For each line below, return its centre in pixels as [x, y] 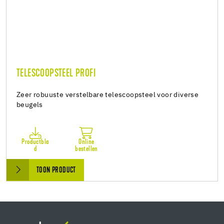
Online [86, 142]
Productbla [35, 142]
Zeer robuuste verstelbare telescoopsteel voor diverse [108, 95]
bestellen [86, 149]
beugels [30, 105]
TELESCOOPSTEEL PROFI [56, 74]
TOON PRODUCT [56, 171]
